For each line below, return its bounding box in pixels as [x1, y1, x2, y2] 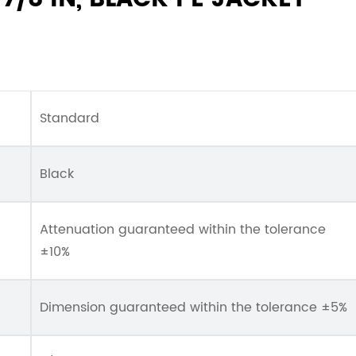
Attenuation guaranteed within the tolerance [40, 219, 326, 240]
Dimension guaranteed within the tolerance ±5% [40, 297, 347, 318]
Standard [40, 108, 99, 129]
